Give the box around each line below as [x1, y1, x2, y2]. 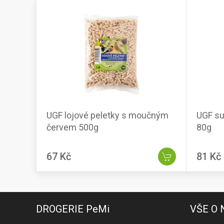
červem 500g [46, 122, 98, 133]
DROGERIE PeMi [36, 203, 109, 215]
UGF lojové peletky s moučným [46, 110, 168, 121]
